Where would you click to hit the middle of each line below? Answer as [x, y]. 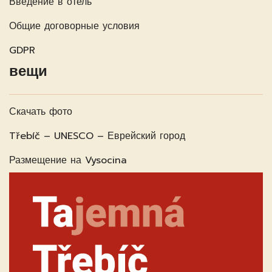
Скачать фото [41, 111]
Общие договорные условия [74, 26]
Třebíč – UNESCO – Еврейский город [97, 136]
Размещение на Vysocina [68, 160]
